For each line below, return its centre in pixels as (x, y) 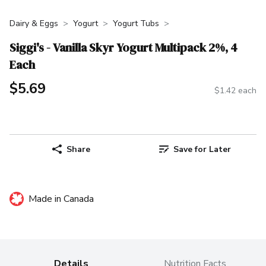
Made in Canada (61, 199)
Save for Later (202, 149)
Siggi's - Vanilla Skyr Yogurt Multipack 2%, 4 (123, 47)
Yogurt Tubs (136, 23)
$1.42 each (235, 91)
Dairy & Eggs (34, 23)
